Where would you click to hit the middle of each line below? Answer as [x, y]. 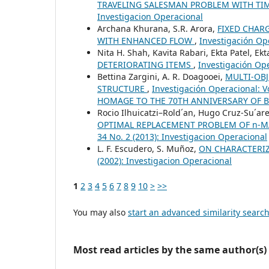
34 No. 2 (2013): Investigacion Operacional [182, 136]
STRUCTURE [122, 88]
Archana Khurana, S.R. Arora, [157, 28]
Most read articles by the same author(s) [170, 249]
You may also [101, 212]
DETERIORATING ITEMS [145, 64]
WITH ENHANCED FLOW [146, 40]
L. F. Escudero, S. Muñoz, [148, 148]
